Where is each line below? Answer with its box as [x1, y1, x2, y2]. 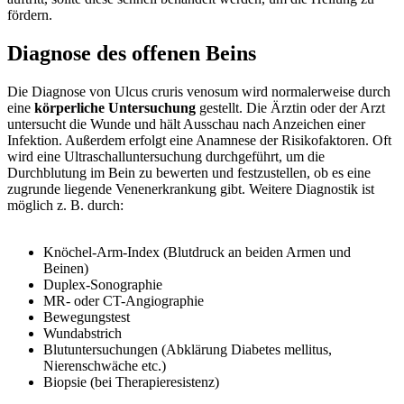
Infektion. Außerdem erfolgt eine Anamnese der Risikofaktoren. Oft [7, 132, 391, 148]
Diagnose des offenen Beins [7, 41, 256, 65]
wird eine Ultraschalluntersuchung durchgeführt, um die [7, 148, 325, 164]
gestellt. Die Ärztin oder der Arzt [196, 99, 385, 115]
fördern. [7, 7, 52, 23]
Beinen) [43, 260, 88, 276]
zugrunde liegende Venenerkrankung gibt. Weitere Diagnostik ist [7, 180, 374, 197]
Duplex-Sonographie [43, 276, 162, 292]
